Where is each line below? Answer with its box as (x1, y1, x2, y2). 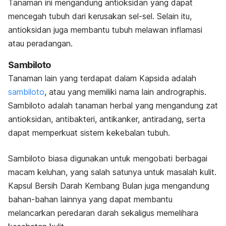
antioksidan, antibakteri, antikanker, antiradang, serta (8, 114, 205, 124)
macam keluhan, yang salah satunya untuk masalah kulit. (8, 166, 216, 177)
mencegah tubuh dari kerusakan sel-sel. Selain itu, (8, 11, 192, 21)
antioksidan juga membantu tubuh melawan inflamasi (8, 24, 202, 35)
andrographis (156, 86, 204, 97)
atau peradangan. (8, 38, 73, 48)
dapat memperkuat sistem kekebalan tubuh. (8, 127, 170, 138)
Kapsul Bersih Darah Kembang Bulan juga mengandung (8, 180, 209, 191)
